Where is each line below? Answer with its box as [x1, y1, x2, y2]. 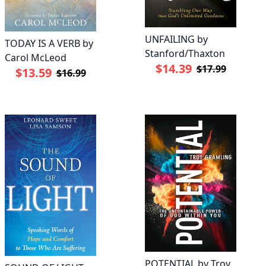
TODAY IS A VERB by [5, 36, 93, 50]
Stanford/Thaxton [145, 46, 225, 60]
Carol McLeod [5, 50, 66, 64]
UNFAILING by [145, 32, 208, 46]
